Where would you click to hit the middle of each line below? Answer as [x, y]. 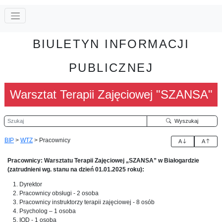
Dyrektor [31, 184]
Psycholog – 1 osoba [48, 211]
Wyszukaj [185, 121]
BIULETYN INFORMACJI [111, 44]
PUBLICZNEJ [111, 67]
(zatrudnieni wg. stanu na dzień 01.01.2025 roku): [76, 169]
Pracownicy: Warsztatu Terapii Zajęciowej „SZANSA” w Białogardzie [103, 160]
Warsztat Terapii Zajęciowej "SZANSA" [111, 94]
